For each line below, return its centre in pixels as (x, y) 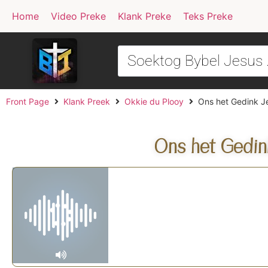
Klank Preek (87, 101)
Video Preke (78, 16)
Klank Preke (144, 16)
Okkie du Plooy (154, 101)
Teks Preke (208, 16)
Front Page (28, 101)
